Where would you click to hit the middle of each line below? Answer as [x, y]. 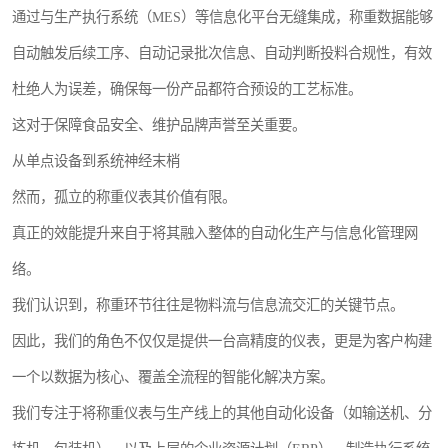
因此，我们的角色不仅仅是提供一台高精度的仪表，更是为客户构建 [222, 341]
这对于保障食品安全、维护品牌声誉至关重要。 [159, 125]
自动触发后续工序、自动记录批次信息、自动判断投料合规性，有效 [222, 53]
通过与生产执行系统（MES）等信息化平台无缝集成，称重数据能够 [222, 17]
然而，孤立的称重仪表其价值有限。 [124, 197]
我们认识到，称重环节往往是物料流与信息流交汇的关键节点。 [208, 305]
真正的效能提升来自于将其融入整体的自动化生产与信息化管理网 [215, 233]
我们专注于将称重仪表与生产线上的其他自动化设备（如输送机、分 [222, 413]
